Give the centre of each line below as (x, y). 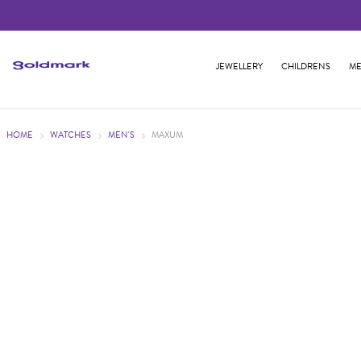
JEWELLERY (239, 66)
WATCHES (71, 135)
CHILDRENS (306, 66)
